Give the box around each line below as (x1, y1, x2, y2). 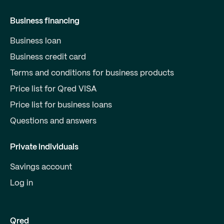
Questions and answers (10, 117, 96, 125)
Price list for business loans (10, 101, 112, 109)
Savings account (10, 163, 72, 171)
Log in (10, 179, 33, 187)
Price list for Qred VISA (10, 85, 97, 93)
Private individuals (10, 143, 78, 151)
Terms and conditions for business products (10, 69, 174, 77)
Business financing (10, 17, 79, 25)
